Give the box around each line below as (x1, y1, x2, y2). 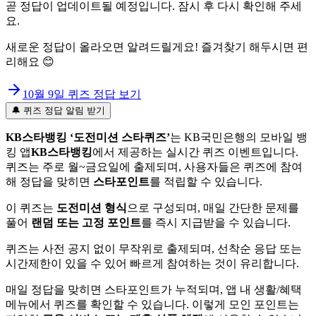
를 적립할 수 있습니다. (150, 175, 262, 188)
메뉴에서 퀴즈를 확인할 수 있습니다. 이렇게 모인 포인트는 (6, 298, 299, 310)
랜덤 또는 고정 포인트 (31, 216, 141, 229)
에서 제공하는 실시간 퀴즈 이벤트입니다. (92, 145, 298, 158)
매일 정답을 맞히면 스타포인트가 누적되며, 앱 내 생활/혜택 (6, 283, 302, 296)
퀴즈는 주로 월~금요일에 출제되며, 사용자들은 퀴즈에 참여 (6, 160, 303, 173)
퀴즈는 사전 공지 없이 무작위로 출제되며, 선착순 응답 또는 (6, 242, 302, 255)
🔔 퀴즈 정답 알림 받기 (11, 104, 105, 116)
